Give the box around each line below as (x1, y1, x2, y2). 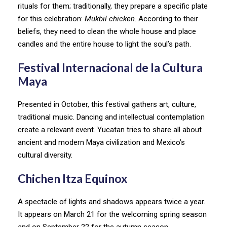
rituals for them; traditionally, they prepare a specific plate (18, 1, 208, 11)
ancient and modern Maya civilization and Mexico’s (18, 137, 185, 147)
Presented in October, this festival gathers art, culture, (18, 99, 196, 109)
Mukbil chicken (85, 14, 135, 23)
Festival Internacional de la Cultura (18, 60, 203, 74)
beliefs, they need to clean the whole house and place (18, 26, 196, 36)
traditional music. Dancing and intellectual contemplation (18, 112, 205, 122)
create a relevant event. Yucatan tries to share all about (18, 125, 202, 134)
